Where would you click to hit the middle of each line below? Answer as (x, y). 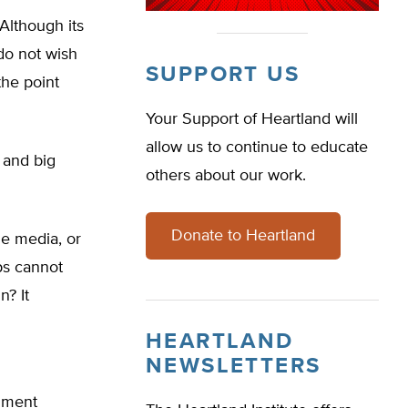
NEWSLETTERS (234, 366)
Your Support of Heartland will (252, 119)
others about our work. (226, 176)
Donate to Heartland (243, 236)
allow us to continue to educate (257, 148)
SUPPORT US (223, 75)
